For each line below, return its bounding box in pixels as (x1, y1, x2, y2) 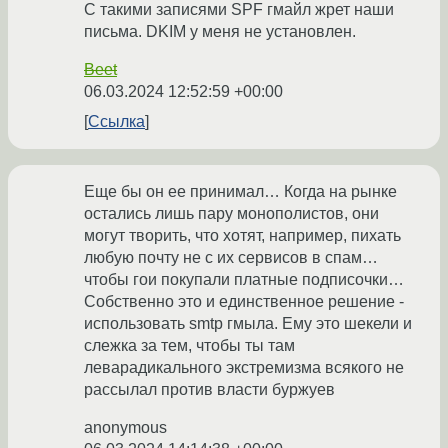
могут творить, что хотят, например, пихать (84, 227, 401, 245)
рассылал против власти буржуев (84, 381, 335, 399)
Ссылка (88, 113, 145, 131)
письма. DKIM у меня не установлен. (84, 23, 356, 41)
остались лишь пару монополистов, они (84, 205, 379, 223)
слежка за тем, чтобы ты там (84, 337, 295, 355)
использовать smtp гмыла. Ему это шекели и (84, 315, 412, 333)
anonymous (84, 419, 167, 437)
